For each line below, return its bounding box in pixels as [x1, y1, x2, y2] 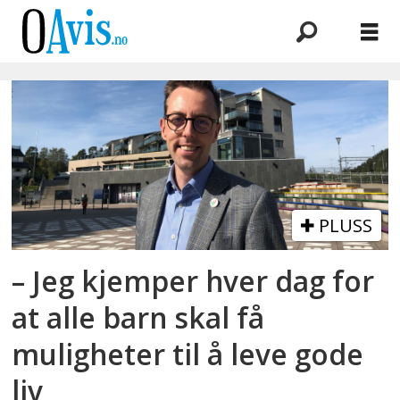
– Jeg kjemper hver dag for [12, 261, 375, 300]
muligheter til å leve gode [12, 334, 364, 373]
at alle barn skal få [12, 297, 265, 337]
